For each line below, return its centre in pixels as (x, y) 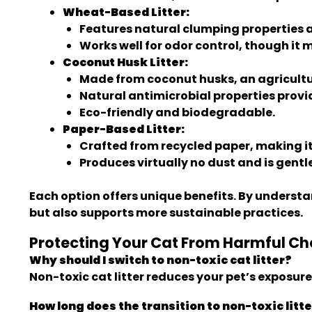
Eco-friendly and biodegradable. (177, 112)
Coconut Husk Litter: (125, 62)
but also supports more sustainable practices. (166, 213)
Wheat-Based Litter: (126, 12)
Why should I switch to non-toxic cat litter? (161, 260)
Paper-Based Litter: (124, 129)
